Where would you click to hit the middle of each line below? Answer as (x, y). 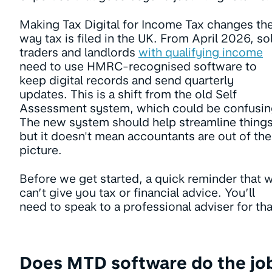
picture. (41, 150)
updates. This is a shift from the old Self (128, 94)
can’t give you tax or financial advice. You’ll (137, 193)
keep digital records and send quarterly (127, 80)
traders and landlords (79, 53)
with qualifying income (201, 53)
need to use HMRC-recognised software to (138, 66)
